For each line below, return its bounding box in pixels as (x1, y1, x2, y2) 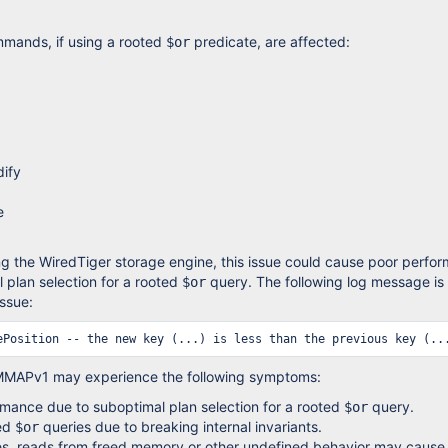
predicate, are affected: (190, 33, 350, 50)
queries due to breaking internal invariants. (39, 418, 322, 435)
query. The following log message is (206, 273, 444, 290)
